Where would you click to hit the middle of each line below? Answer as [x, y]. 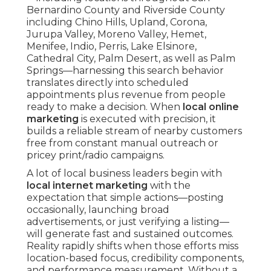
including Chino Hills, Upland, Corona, [117, 22]
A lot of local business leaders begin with [124, 174]
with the [169, 186]
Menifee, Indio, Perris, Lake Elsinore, [112, 47]
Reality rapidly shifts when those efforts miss [132, 246]
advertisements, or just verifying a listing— [128, 222]
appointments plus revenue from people [126, 95]
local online [211, 107]
